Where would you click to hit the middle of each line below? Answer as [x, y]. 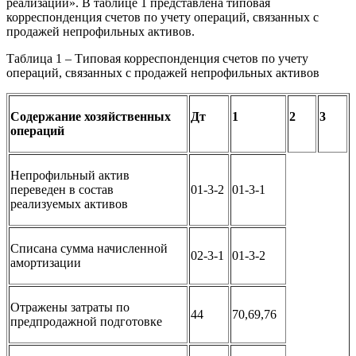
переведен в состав [62, 189]
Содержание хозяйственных [91, 116]
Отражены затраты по [70, 307]
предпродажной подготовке [86, 321]
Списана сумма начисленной [89, 248]
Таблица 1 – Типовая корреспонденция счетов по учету [157, 58]
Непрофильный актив [70, 175]
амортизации [46, 262]
